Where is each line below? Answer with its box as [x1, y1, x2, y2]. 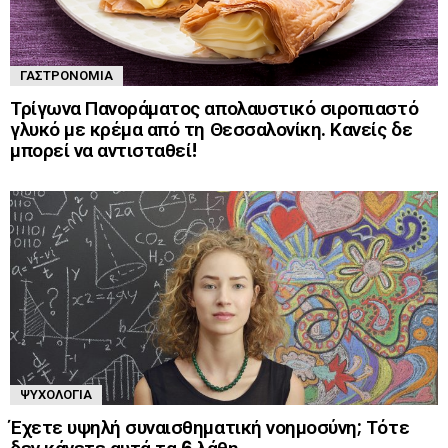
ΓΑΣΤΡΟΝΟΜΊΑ [20, 65, 113, 85]
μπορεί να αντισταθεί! [10, 136, 199, 164]
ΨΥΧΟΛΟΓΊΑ [20, 384, 92, 404]
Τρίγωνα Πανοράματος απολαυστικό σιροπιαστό [10, 94, 419, 122]
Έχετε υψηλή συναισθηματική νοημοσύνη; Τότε [10, 413, 410, 441]
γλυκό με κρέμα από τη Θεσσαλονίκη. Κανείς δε [10, 115, 413, 143]
